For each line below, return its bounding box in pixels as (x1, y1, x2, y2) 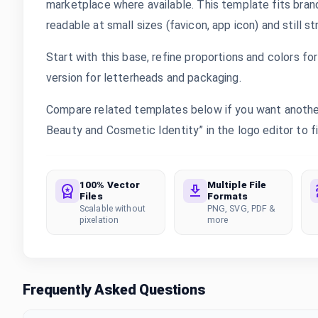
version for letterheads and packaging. (46, 71, 241, 84)
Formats (207, 190, 248, 202)
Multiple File (207, 179, 267, 190)
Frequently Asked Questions (23, 281, 205, 298)
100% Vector (79, 179, 141, 190)
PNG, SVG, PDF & (207, 203, 276, 214)
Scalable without (79, 203, 146, 214)
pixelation (79, 214, 119, 225)
